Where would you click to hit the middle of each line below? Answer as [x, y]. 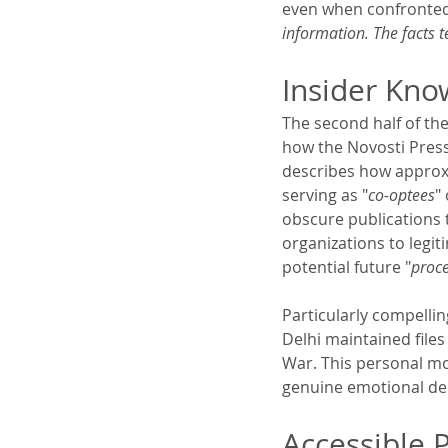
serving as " [325, 194]
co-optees [401, 194]
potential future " [346, 266]
